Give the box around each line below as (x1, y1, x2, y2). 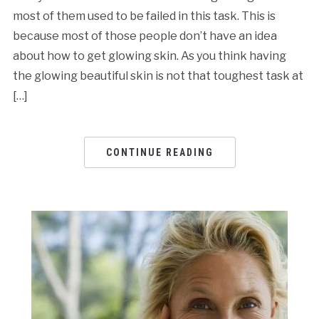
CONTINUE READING (105, 146, 214, 158)
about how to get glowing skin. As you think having (12, 48, 286, 63)
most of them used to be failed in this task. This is (12, 9, 276, 23)
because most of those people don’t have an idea (12, 28, 277, 43)
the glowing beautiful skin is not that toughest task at (12, 68, 303, 83)
